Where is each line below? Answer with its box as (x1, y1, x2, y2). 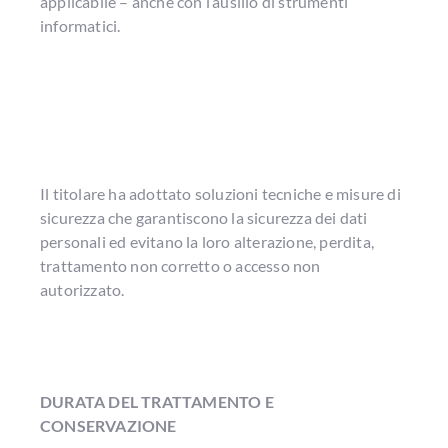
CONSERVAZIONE (40, 416, 177, 435)
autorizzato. (40, 280, 125, 299)
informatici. (40, 16, 121, 35)
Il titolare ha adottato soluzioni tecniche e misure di (40, 184, 401, 203)
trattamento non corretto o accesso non (40, 256, 321, 275)
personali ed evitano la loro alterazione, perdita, (40, 232, 375, 251)
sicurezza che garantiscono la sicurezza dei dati (40, 208, 368, 227)
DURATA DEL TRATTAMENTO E (40, 392, 274, 411)
